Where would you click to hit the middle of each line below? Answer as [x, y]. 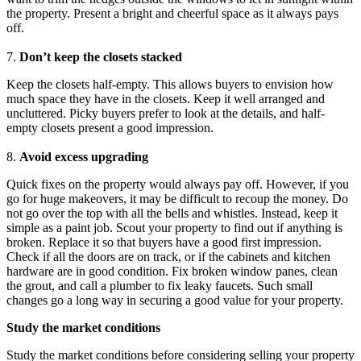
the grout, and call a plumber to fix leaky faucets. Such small [160, 285]
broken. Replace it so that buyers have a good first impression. [164, 242]
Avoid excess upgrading [84, 156]
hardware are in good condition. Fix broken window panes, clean [172, 271]
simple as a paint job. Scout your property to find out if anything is [174, 227]
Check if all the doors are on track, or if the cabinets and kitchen [168, 256]
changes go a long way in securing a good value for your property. [175, 300]
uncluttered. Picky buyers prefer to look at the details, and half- [166, 113]
